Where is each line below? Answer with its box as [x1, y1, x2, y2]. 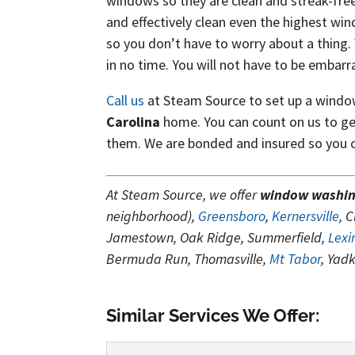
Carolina [106, 113, 161, 131]
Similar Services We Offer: [106, 305, 320, 326]
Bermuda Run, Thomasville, [106, 250, 270, 268]
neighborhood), [106, 207, 199, 225]
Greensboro [198, 207, 266, 225]
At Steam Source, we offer [106, 185, 261, 204]
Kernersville [272, 207, 340, 225]
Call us [106, 91, 145, 109]
